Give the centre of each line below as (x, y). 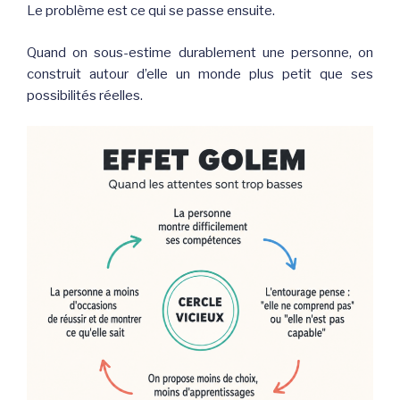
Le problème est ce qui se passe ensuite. (151, 11)
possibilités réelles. (85, 95)
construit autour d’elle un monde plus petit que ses (200, 74)
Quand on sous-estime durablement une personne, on (200, 52)
